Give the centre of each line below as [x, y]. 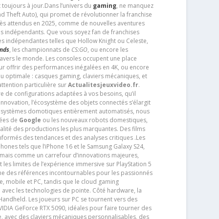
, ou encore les [108, 50]
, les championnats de [40, 50]
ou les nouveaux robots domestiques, [94, 120]
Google [30, 120]
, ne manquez [135, 6]
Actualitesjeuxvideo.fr [103, 85]
